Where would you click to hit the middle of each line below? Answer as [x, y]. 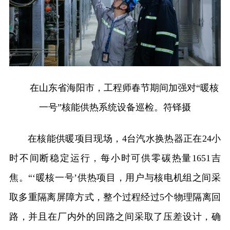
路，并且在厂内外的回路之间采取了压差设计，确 [115, 217]
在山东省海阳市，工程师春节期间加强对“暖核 [124, 88]
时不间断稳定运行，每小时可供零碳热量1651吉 [115, 158]
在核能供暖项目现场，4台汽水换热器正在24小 [124, 139]
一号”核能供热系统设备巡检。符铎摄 [115, 108]
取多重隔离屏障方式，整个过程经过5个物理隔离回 [115, 197]
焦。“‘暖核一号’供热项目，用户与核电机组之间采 [115, 178]
